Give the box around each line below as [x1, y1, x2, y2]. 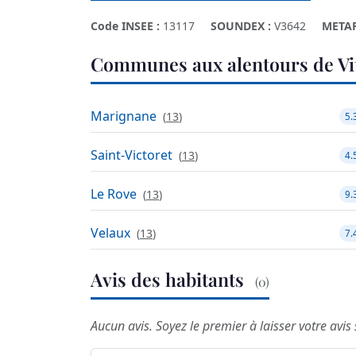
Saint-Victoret [91, 146, 172, 164]
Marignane [91, 107, 157, 126]
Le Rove [91, 185, 137, 203]
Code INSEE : [91, 17, 160, 33]
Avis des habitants [91, 267, 249, 292]
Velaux [91, 224, 130, 242]
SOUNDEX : [211, 17, 271, 33]
